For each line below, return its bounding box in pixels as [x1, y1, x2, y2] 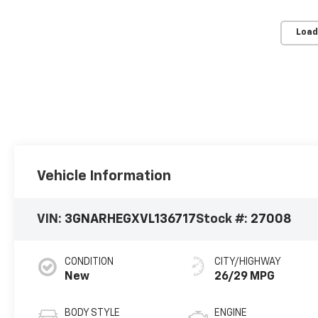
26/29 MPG [214, 271, 275, 283]
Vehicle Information [37, 169, 172, 184]
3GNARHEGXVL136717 [65, 212, 197, 226]
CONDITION [65, 257, 114, 268]
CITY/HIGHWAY [214, 257, 282, 268]
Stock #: [196, 212, 251, 226]
